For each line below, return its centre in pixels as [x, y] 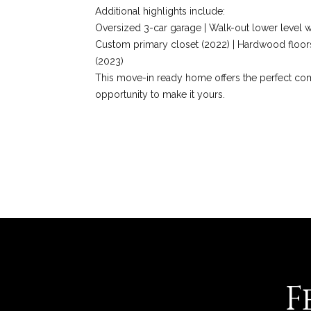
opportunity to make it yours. [160, 94]
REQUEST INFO [148, 153]
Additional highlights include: [160, 11]
